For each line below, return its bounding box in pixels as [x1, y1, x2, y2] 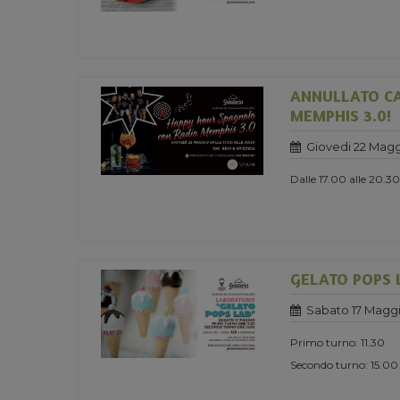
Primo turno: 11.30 [290, 335, 385, 349]
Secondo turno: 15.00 [290, 357, 398, 371]
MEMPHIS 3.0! [290, 104, 392, 125]
